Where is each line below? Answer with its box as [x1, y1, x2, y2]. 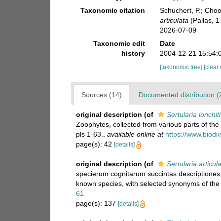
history [121, 49, 146, 57]
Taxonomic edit [93, 39, 146, 47]
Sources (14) [81, 91, 122, 99]
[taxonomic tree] [160, 64, 204, 71]
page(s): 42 [76, 140, 114, 148]
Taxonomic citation [80, 6, 146, 14]
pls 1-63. [76, 130, 103, 138]
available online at [107, 130, 163, 138]
